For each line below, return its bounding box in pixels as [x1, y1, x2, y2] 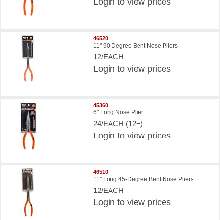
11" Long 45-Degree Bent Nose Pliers [93, 176, 194, 183]
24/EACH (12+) [93, 119, 143, 128]
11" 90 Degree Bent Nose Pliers [93, 42, 178, 50]
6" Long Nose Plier [93, 109, 144, 116]
